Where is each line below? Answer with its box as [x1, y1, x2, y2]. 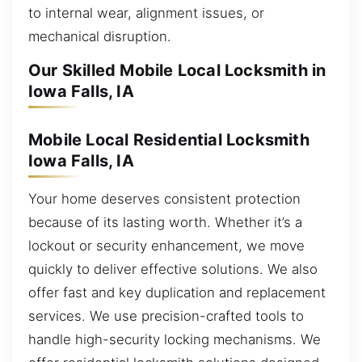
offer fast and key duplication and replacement [28, 284, 326, 301]
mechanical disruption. [28, 27, 171, 44]
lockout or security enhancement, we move [28, 238, 305, 255]
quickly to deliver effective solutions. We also [28, 261, 318, 278]
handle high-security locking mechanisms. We [28, 331, 321, 348]
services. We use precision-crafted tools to [28, 308, 304, 325]
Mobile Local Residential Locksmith [28, 129, 309, 149]
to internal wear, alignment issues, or [28, 4, 264, 21]
